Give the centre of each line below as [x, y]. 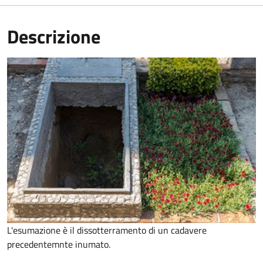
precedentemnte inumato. [59, 245]
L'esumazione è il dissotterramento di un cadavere [107, 230]
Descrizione [54, 36]
